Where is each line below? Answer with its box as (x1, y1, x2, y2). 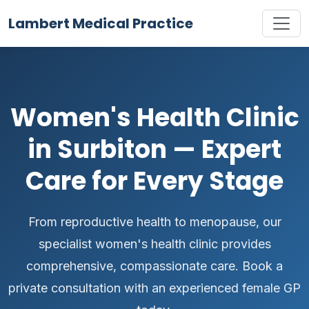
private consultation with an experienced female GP (8, 281, 301, 295)
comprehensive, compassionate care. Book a (26, 259, 283, 273)
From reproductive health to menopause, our (28, 215, 281, 229)
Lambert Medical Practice (8, 14, 193, 33)
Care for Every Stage (26, 163, 283, 199)
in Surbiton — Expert (28, 132, 281, 167)
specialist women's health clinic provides (38, 237, 271, 251)
